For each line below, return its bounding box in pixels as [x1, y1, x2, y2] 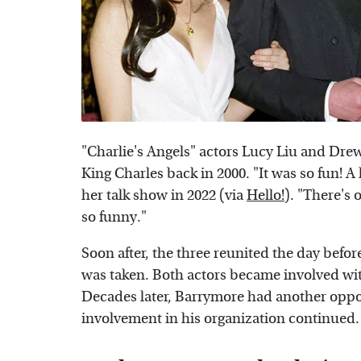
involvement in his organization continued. [81, 309, 359, 327]
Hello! [247, 186, 284, 204]
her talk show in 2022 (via [81, 186, 247, 204]
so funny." [81, 208, 150, 226]
